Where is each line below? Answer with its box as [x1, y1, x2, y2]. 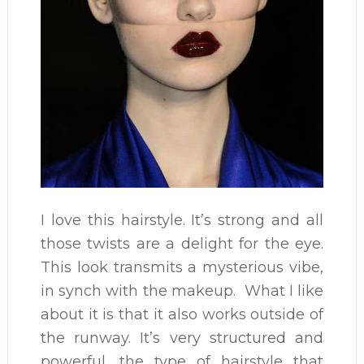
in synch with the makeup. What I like [40, 282, 324, 300]
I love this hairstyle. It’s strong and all [40, 211, 324, 229]
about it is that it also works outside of [40, 305, 324, 323]
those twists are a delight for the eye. [40, 235, 324, 253]
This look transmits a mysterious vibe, [40, 258, 324, 276]
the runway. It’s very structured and [40, 329, 324, 347]
